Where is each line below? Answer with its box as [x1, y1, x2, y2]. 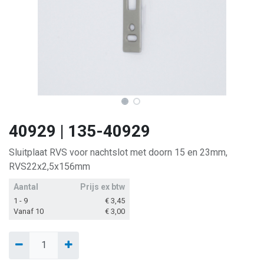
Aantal [14, 182, 38, 192]
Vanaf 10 [14, 207, 44, 216]
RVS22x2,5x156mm [9, 161, 90, 173]
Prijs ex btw [80, 182, 125, 192]
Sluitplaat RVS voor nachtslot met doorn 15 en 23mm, [9, 147, 227, 159]
